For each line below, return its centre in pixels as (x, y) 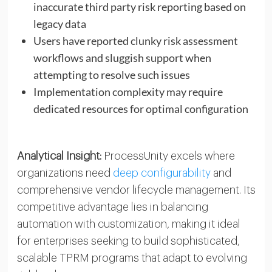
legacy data (59, 23)
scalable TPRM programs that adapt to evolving (132, 258)
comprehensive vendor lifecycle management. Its (136, 190)
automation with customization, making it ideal (128, 224)
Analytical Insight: (59, 156)
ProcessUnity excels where (168, 156)
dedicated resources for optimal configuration (141, 108)
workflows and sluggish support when (122, 57)
